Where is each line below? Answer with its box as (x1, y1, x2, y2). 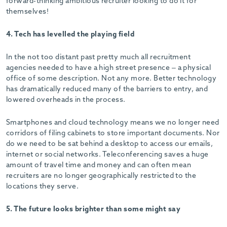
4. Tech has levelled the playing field (6, 31, 135, 39)
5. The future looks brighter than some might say (6, 206, 181, 213)
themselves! (6, 8, 49, 16)
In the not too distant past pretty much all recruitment (6, 54, 191, 61)
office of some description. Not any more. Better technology (6, 75, 217, 83)
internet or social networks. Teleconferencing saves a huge (6, 151, 209, 159)
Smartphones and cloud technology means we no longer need (6, 119, 219, 127)
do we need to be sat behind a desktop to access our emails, (6, 140, 213, 148)
